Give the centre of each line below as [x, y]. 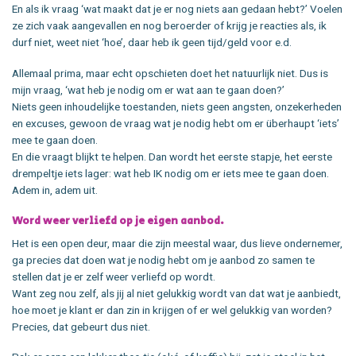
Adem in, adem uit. [55, 190]
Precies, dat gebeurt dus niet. [81, 326]
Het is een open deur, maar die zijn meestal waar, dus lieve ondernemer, [177, 243]
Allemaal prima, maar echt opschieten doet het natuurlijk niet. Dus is [170, 74]
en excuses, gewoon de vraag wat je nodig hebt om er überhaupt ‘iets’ [176, 124]
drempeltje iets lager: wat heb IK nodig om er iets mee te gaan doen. [170, 174]
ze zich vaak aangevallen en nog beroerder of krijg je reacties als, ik [169, 26]
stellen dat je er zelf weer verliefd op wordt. [114, 276]
